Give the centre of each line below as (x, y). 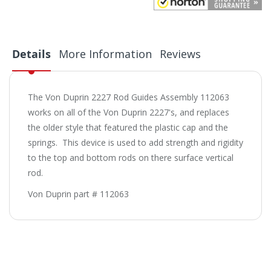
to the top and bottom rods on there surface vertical (131, 158)
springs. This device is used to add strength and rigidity (135, 143)
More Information (105, 54)
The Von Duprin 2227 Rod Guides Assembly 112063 (129, 97)
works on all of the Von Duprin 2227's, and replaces (129, 113)
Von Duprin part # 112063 (78, 194)
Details (31, 54)
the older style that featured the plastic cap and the (128, 128)
